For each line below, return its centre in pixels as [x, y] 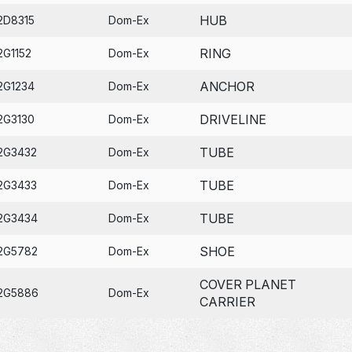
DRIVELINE [233, 119]
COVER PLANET [247, 284]
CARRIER [227, 301]
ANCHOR [227, 86]
